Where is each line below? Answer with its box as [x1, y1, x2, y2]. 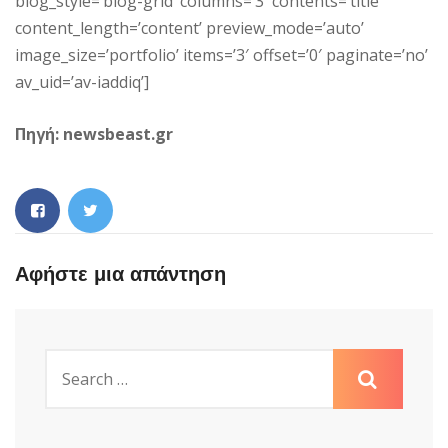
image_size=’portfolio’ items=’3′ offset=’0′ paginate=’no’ [15, 44, 428, 67]
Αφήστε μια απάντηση [15, 262, 226, 287]
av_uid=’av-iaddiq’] [15, 71, 149, 94]
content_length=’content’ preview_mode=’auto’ [15, 17, 364, 40]
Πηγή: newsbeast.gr [15, 123, 173, 146]
